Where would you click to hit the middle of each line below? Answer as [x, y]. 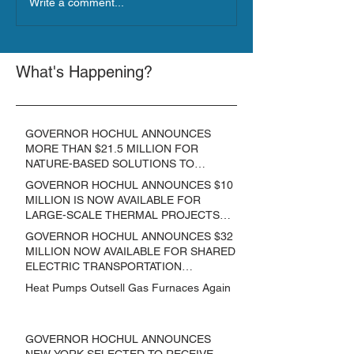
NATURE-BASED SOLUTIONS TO [110, 163]
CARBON [49, 193]
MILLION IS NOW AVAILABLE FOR [113, 200]
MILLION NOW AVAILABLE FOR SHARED [130, 251]
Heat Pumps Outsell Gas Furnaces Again [128, 287]
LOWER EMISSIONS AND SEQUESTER [126, 178]
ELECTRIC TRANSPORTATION [104, 266]
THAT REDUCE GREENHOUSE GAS [117, 230]
